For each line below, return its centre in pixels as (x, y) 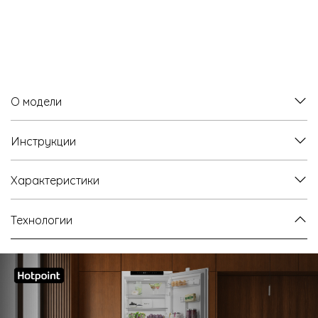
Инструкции (43, 140)
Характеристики (55, 180)
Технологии (42, 219)
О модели (36, 101)
